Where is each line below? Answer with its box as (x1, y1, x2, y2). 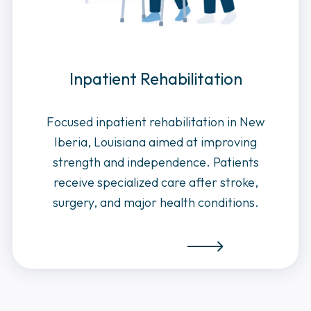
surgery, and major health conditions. (52, 194, 259, 210)
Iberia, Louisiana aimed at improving (54, 133, 257, 150)
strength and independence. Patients (52, 153, 259, 170)
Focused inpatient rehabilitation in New (47, 113, 264, 130)
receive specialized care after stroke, (53, 174, 258, 190)
